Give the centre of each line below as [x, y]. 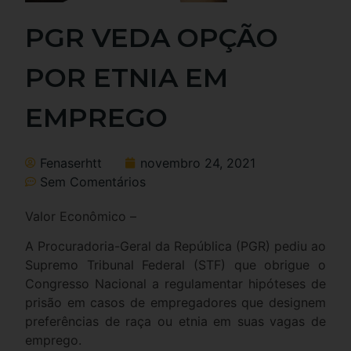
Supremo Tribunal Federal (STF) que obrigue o [175, 265]
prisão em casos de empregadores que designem [175, 303]
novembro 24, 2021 [198, 163]
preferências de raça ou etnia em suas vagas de [175, 322]
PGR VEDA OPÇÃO [152, 37]
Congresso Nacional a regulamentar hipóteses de [175, 284]
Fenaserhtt [71, 163]
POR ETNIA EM [127, 77]
